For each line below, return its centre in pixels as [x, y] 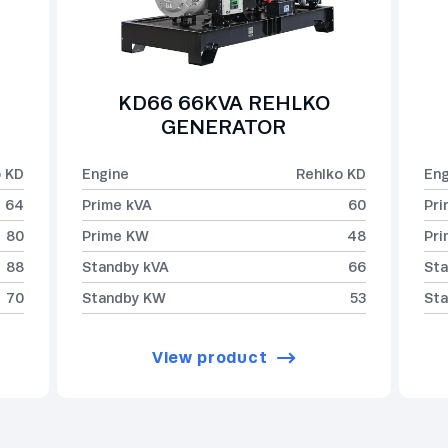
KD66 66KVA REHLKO [223, 103]
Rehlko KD [331, 174]
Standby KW [123, 298]
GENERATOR [224, 127]
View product [209, 357]
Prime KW [115, 236]
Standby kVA [125, 267]
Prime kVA [116, 205]
